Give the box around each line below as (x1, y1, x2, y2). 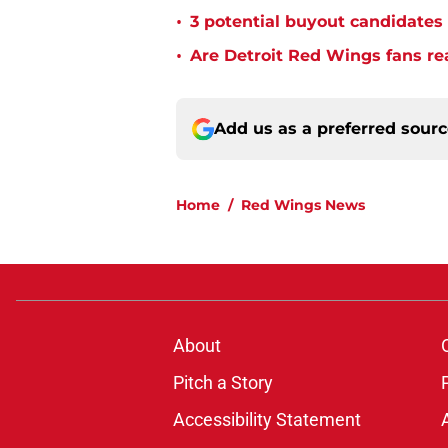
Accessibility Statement (172, 409, 361, 431)
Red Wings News (241, 196, 365, 215)
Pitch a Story (172, 372, 273, 394)
